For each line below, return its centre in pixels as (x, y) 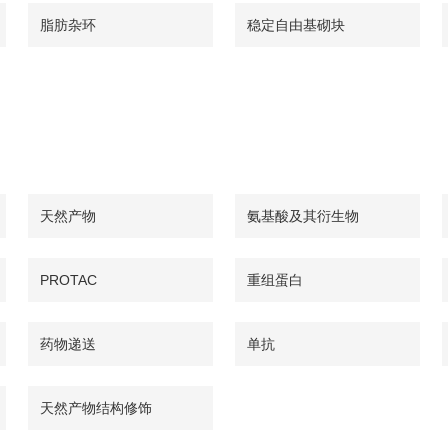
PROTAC (68, 280)
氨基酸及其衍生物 (303, 216)
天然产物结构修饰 (96, 408)
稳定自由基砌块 (296, 25)
